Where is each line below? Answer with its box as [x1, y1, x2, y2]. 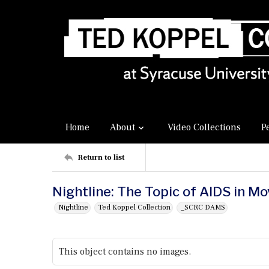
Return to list [77, 152, 124, 162]
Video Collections [168, 121, 241, 133]
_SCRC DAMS [181, 203, 225, 212]
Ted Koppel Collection [98, 203, 171, 212]
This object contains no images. [59, 246, 191, 258]
